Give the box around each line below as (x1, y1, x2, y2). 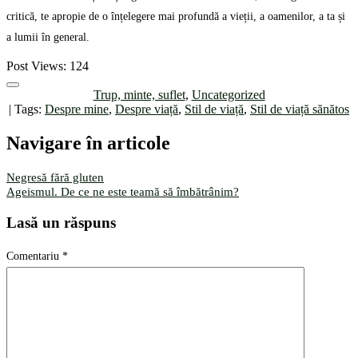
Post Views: (6, 59, 66, 73)
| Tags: (9, 102, 45, 116)
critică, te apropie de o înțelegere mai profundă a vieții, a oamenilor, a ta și (6, 10, 345, 22)
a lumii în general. (6, 31, 89, 43)
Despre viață (115, 102, 178, 116)
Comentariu (6, 250, 62, 263)
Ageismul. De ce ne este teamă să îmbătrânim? (6, 185, 239, 198)
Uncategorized (191, 88, 265, 101)
